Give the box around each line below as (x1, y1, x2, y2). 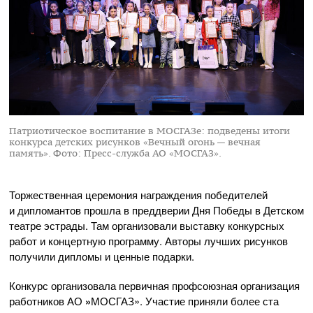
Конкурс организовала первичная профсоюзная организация (9, 277, 300, 293)
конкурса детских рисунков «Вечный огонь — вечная (9, 136, 261, 148)
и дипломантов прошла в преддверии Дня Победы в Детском (9, 202, 304, 217)
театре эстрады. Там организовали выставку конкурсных (9, 217, 284, 233)
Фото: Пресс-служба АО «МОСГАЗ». (53, 147, 221, 159)
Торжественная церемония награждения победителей (9, 187, 268, 202)
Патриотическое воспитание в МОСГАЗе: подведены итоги (9, 124, 290, 137)
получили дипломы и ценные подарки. (9, 248, 194, 263)
